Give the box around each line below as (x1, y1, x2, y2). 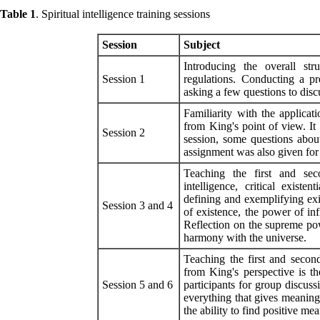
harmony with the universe (184, 231, 304, 244)
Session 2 (102, 126, 146, 139)
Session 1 (102, 72, 146, 85)
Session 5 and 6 (102, 278, 174, 291)
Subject (184, 38, 221, 51)
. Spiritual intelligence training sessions (36, 7, 210, 20)
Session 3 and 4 (102, 199, 174, 211)
